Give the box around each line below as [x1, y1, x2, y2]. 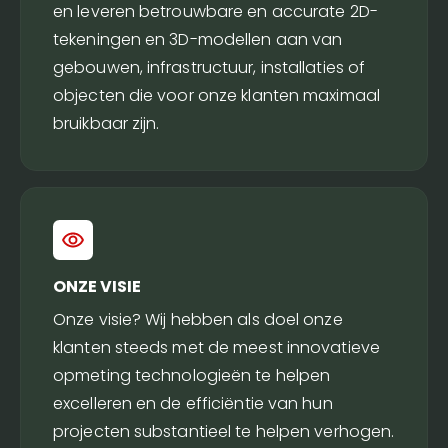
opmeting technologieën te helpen [53, 364, 331, 387]
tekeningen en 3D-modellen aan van [53, 28, 343, 51]
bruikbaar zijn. [53, 112, 160, 135]
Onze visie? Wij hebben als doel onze [53, 308, 343, 331]
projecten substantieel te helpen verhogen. [53, 420, 395, 443]
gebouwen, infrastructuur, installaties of [53, 56, 366, 79]
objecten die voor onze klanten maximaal [53, 84, 380, 107]
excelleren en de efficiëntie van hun [53, 392, 333, 415]
